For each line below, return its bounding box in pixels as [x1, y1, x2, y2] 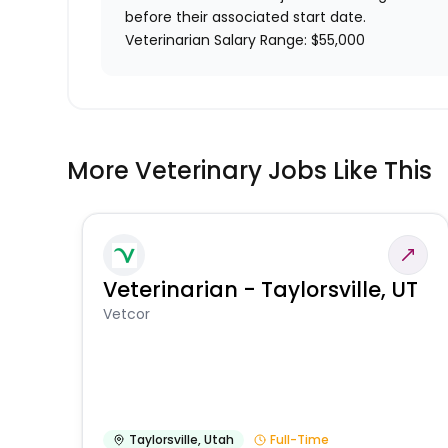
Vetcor [103, 304, 151, 325]
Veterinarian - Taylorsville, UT [103, 275, 419, 305]
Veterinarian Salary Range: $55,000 [125, 30, 366, 51]
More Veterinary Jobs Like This [67, 154, 433, 188]
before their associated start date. [125, 7, 367, 28]
